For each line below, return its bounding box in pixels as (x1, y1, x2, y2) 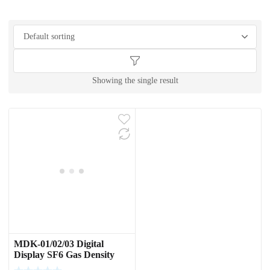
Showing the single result (92, 75, 178, 85)
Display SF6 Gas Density (14, 250, 115, 260)
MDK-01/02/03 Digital (14, 239, 104, 250)
